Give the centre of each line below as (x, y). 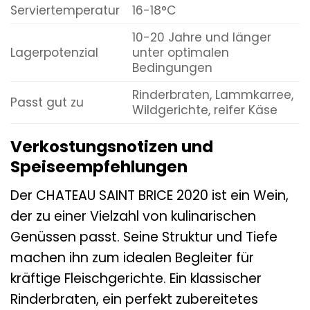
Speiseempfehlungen (99, 167)
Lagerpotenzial (54, 53)
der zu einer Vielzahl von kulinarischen (133, 216)
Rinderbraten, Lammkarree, (212, 95)
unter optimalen (180, 53)
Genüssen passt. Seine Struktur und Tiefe (144, 237)
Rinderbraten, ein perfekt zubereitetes (134, 299)
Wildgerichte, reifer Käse (204, 110)
